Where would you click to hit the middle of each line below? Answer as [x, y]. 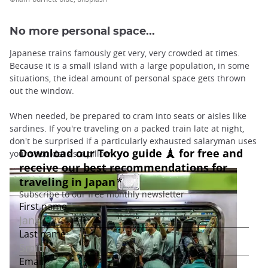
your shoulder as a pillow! [61, 154]
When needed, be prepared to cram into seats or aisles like [128, 116]
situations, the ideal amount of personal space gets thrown [128, 78]
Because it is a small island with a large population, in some [130, 66]
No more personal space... [82, 32]
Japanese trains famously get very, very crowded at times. [125, 53]
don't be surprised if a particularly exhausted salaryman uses [133, 141]
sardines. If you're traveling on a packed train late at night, [127, 129]
